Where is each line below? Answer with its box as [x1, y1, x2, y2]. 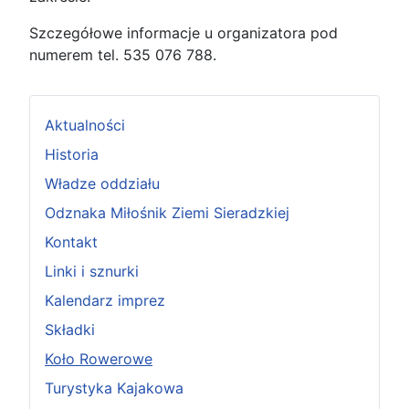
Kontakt [45, 232, 98, 251]
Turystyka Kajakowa [45, 378, 184, 397]
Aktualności [45, 115, 125, 134]
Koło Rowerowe [45, 349, 152, 368]
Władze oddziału [45, 173, 160, 193]
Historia [45, 144, 99, 163]
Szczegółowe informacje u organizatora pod [29, 23, 338, 42]
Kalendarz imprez [45, 290, 165, 309]
